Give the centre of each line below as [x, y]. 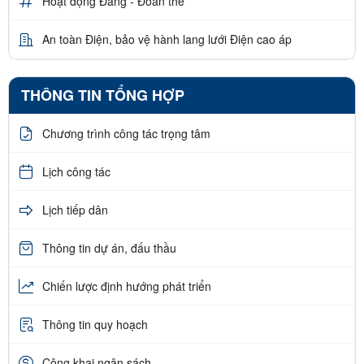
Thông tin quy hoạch [95, 324]
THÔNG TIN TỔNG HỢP [103, 95]
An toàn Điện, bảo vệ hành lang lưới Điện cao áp [167, 39]
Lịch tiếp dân [75, 209]
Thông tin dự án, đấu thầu [109, 247]
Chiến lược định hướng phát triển [127, 286]
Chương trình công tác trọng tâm [126, 133]
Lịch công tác [76, 171]
